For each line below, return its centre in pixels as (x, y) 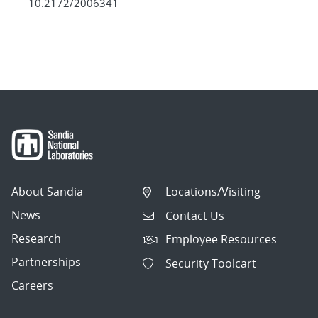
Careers (32, 286)
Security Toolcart (211, 263)
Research (36, 239)
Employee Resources (221, 240)
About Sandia (47, 192)
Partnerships (46, 262)
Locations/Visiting (213, 192)
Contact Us (195, 215)
